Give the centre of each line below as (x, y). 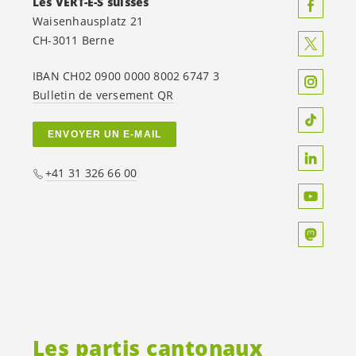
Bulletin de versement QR (103, 95)
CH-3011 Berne (74, 40)
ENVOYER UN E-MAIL (104, 134)
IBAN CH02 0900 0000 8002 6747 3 (126, 75)
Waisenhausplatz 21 (88, 21)
